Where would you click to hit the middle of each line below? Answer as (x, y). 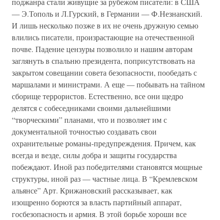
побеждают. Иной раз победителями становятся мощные (107, 167)
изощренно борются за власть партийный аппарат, (97, 202)
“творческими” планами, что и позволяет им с (89, 120)
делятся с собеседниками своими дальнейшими (91, 108)
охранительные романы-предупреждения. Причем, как (104, 143)
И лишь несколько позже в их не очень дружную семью (105, 25)
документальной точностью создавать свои (84, 131)
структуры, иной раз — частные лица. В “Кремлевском (105, 179)
